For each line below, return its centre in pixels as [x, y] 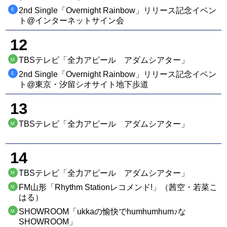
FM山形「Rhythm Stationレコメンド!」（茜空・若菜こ [118, 187]
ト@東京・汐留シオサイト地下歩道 [84, 84]
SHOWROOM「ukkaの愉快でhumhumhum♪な [103, 211]
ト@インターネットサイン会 [72, 20]
